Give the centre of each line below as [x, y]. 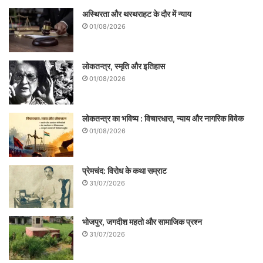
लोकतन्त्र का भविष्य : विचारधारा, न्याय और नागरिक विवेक [163, 118]
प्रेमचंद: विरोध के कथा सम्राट [124, 170]
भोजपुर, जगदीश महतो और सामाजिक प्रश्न [142, 222]
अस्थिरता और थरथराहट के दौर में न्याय [137, 14]
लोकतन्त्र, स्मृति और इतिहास [124, 66]
